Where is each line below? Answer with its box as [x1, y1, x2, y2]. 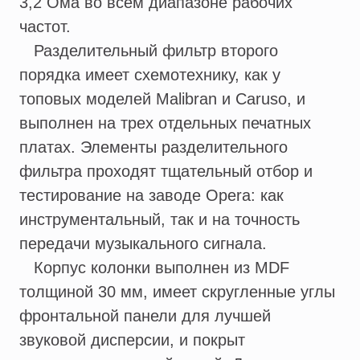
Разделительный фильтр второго [19, 42, 278, 60]
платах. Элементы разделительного [19, 138, 288, 157]
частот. [19, 18, 71, 36]
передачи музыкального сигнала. [19, 235, 267, 253]
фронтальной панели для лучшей [19, 307, 271, 325]
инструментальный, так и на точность [19, 211, 300, 229]
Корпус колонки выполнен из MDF [19, 259, 289, 277]
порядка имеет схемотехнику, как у [19, 66, 280, 84]
